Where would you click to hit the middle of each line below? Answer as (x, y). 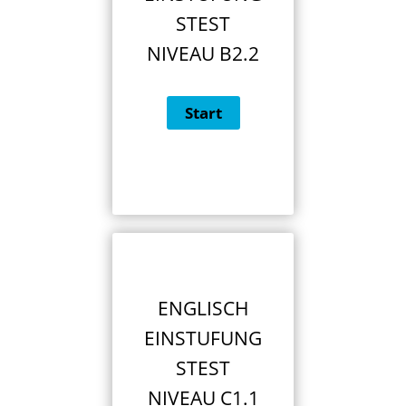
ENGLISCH (203, 309)
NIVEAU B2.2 (203, 54)
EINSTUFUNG (203, 338)
